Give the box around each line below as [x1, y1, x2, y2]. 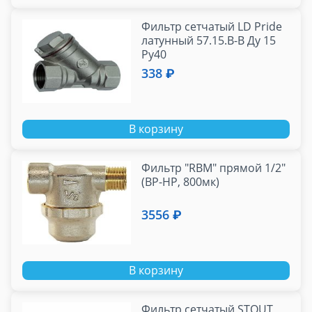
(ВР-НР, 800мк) [141, 174, 220, 190]
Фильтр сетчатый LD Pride [141, 19, 283, 35]
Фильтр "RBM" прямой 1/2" [141, 160, 286, 176]
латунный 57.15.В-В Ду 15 [141, 33, 276, 49]
